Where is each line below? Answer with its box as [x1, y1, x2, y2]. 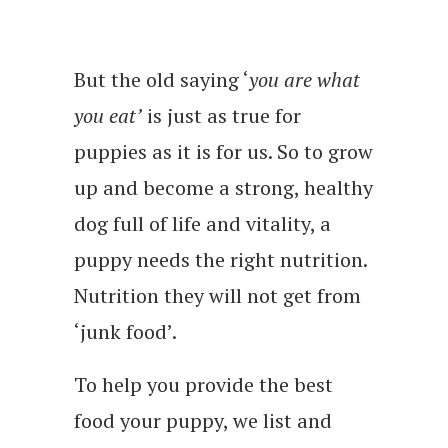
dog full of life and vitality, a [74, 209, 331, 237]
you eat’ [74, 101, 142, 129]
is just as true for [142, 101, 301, 129]
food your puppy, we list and [74, 406, 332, 434]
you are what [249, 65, 360, 93]
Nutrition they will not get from [74, 281, 361, 309]
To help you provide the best [74, 370, 333, 398]
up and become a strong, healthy [74, 173, 373, 201]
